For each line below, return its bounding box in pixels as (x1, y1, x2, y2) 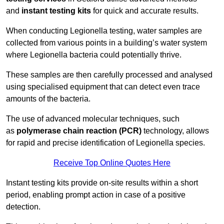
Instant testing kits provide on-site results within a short (6, 178, 198, 187)
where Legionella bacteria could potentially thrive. (6, 50, 181, 59)
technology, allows (141, 126, 209, 135)
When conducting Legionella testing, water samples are (6, 26, 202, 35)
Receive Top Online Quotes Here (53, 158, 170, 167)
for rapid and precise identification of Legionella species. (6, 138, 205, 147)
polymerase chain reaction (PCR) (16, 126, 141, 135)
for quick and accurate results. (91, 6, 198, 15)
